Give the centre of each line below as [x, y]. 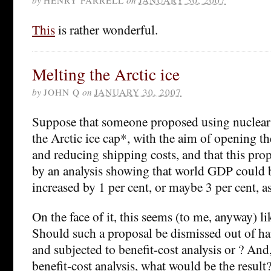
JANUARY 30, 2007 [138, 92]
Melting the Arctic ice [106, 74]
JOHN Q [62, 92]
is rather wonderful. [106, 29]
